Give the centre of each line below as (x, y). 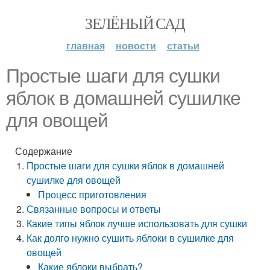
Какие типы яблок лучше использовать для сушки (137, 223)
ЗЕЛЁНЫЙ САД (135, 23)
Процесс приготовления (93, 194)
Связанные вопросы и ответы (94, 209)
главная (85, 46)
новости (136, 46)
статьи (183, 46)
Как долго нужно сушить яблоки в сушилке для (130, 238)
